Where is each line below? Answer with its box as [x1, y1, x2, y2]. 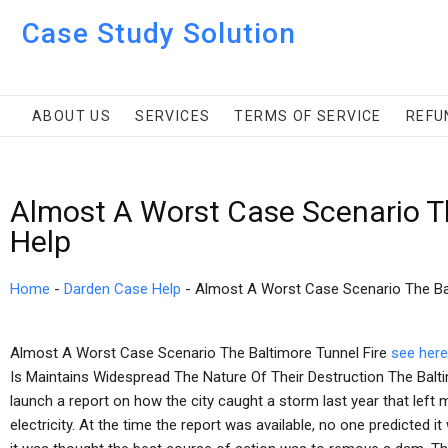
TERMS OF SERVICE [234, 108, 382, 124]
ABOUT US [32, 108, 112, 124]
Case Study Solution [22, 17, 296, 50]
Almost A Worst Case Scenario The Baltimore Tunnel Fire [10, 344, 391, 362]
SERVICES [135, 108, 211, 124]
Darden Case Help [64, 280, 181, 298]
